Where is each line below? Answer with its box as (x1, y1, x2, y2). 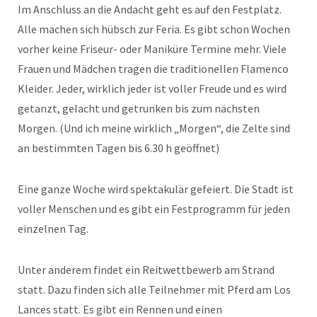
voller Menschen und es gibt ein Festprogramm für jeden (18, 201, 290, 216)
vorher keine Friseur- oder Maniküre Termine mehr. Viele (18, 41, 287, 56)
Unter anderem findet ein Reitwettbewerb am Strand (18, 262, 275, 277)
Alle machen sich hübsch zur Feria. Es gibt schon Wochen (18, 21, 290, 36)
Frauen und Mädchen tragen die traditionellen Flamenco (18, 61, 289, 76)
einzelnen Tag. (18, 221, 88, 236)
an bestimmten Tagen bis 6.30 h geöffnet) (18, 140, 219, 155)
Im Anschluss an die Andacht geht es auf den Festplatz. (18, 1, 282, 16)
